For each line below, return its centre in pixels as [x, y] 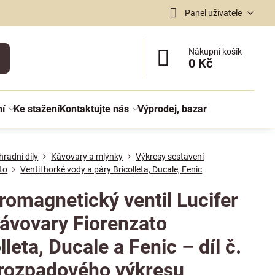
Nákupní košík [215, 52]
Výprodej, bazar [172, 109]
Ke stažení [36, 109]
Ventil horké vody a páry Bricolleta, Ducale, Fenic [111, 169]
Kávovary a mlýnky [87, 157]
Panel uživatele [213, 13]
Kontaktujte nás [94, 109]
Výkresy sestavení [170, 157]
